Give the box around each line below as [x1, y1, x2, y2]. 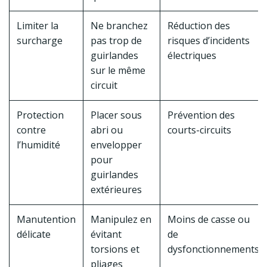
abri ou [91, 123, 123, 137]
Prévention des [167, 108, 235, 122]
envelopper [91, 138, 142, 152]
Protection [17, 108, 64, 122]
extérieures [91, 183, 142, 197]
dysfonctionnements [167, 243, 259, 256]
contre [17, 123, 46, 137]
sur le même [91, 64, 145, 77]
